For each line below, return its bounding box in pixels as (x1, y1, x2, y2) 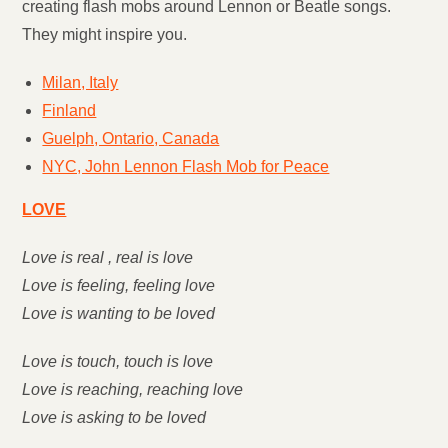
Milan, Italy (42, 74, 119, 91)
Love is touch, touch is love (22, 353, 214, 370)
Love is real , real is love (22, 249, 194, 266)
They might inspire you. (22, 26, 188, 43)
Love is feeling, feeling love (22, 277, 216, 294)
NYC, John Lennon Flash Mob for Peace (42, 158, 330, 175)
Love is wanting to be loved (22, 305, 216, 322)
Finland (42, 102, 97, 119)
